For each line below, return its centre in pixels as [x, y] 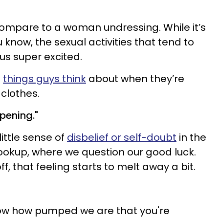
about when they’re [135, 78]
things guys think [44, 78]
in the [191, 137]
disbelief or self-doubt [122, 137]
